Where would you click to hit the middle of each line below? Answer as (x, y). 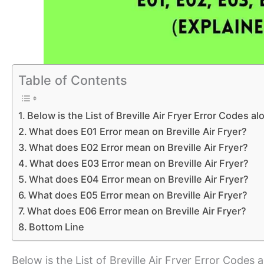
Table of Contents (73, 80)
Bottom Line (57, 227)
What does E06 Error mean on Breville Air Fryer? (137, 211)
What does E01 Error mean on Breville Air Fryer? (138, 131)
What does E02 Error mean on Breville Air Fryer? (139, 147)
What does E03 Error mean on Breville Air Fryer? (139, 163)
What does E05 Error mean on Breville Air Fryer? (138, 195)
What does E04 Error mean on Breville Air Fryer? (139, 179)
